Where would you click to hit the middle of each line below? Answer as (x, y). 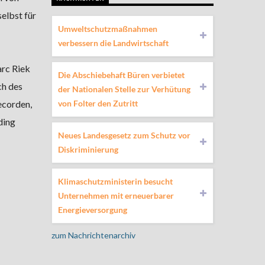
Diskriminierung (88, 149)
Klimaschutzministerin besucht (115, 181)
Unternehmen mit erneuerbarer (116, 195)
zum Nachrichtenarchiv (93, 235)
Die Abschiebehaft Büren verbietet (121, 75)
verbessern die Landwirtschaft (113, 43)
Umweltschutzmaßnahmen (107, 28)
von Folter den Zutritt (98, 103)
